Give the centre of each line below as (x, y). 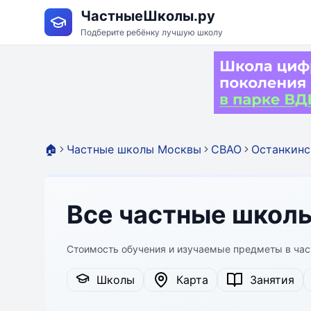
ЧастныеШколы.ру (148, 16)
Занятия (269, 280)
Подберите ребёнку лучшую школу (152, 32)
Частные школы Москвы (134, 149)
